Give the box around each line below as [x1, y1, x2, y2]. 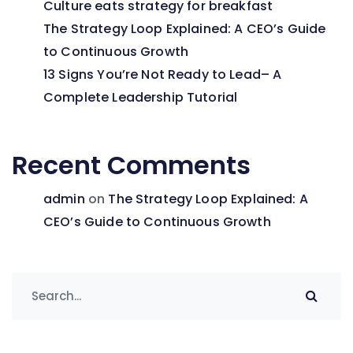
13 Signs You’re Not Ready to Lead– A [43, 65, 282, 84]
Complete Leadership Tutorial [43, 88, 238, 107]
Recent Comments [12, 147, 251, 184]
